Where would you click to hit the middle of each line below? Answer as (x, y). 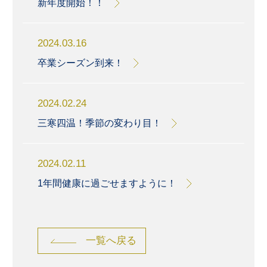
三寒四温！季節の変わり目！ (99, 123)
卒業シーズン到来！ (80, 63)
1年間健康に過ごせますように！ (107, 184)
